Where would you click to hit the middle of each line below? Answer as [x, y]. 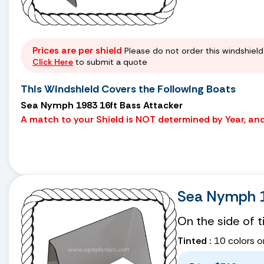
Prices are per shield [77, 50]
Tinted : [194, 240]
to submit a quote [110, 62]
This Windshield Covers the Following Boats [128, 89]
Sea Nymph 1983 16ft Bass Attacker [102, 105]
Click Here [53, 62]
